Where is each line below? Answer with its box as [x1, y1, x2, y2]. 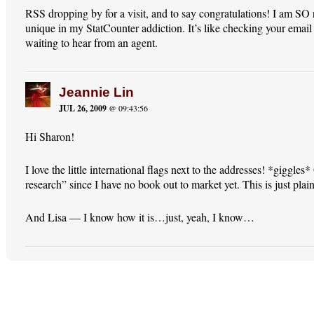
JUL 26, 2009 [59, 102, 107, 114]
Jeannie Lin [59, 84, 135, 100]
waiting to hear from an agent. [25, 34, 158, 50]
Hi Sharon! [25, 128, 75, 144]
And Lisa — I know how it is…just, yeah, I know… [25, 209, 255, 224]
